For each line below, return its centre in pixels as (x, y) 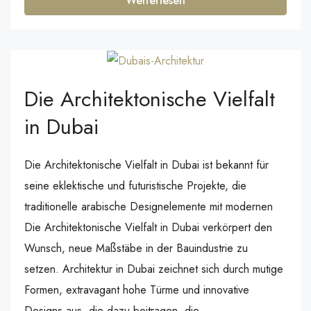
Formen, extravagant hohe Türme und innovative (137, 290)
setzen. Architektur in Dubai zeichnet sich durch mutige (154, 269)
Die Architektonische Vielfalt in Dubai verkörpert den (148, 228)
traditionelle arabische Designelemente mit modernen (149, 207)
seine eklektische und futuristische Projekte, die (135, 186)
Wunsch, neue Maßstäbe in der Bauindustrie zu (136, 249)
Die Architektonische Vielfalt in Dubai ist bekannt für (146, 165)
